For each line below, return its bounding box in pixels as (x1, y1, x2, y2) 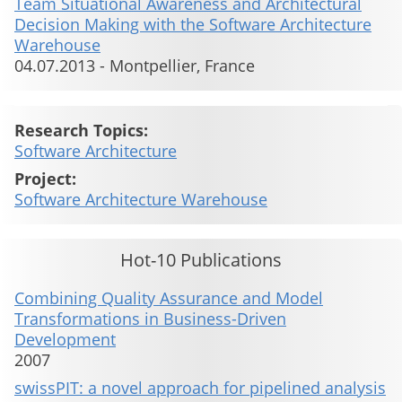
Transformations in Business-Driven (14, 308, 286, 330)
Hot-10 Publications (120, 247, 282, 273)
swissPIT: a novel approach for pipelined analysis (14, 377, 386, 399)
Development (14, 328, 116, 351)
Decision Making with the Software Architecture (14, 13, 371, 36)
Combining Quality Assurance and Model (14, 287, 323, 310)
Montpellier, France (109, 55, 255, 77)
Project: (14, 168, 76, 190)
